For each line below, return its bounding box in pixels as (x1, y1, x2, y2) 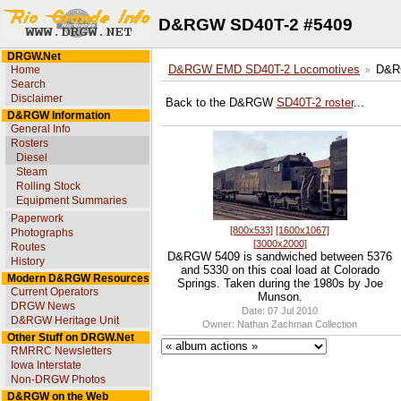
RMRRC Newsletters (11, 345, 112, 357)
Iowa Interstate (11, 359, 81, 371)
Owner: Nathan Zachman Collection (202, 318, 357, 329)
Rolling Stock (16, 180, 81, 192)
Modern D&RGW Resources (2, 272, 149, 285)
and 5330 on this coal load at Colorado (180, 263, 380, 277)
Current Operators (11, 286, 98, 298)
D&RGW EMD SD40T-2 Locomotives (168, 64, 360, 77)
